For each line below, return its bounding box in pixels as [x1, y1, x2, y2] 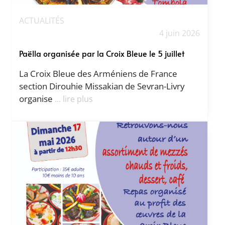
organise [19, 93, 55, 105]
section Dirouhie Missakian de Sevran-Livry [19, 80, 185, 92]
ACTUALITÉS [19, 15, 65, 27]
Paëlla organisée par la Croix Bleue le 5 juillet [19, 48, 185, 59]
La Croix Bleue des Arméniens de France [19, 68, 178, 80]
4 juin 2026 [159, 28, 200, 39]
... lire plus [55, 93, 93, 105]
